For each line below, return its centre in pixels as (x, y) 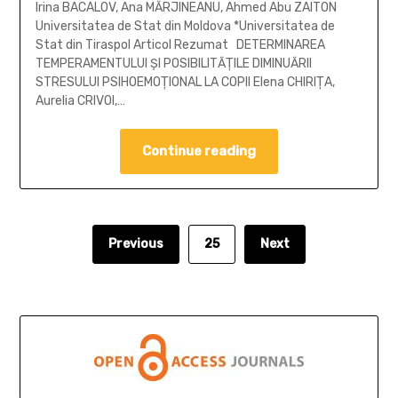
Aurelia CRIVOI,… (80, 100)
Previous (136, 243)
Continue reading (199, 151)
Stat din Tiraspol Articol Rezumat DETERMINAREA (180, 44)
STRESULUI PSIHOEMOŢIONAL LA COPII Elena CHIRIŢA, (185, 82)
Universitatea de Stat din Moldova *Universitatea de (185, 26)
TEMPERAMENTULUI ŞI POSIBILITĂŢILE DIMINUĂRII (173, 63)
